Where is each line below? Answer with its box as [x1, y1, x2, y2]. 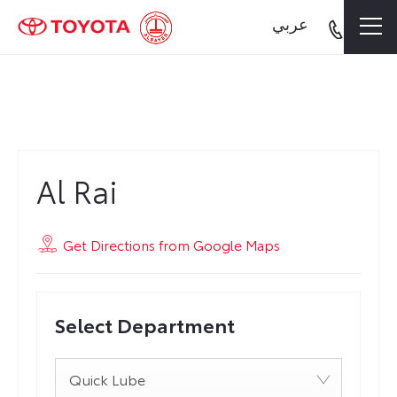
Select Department [55, 309, 235, 339]
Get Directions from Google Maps [63, 235, 280, 255]
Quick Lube [69, 368, 145, 389]
